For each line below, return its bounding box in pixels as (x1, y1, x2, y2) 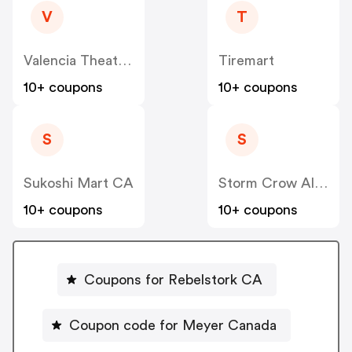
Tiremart (218, 53, 274, 68)
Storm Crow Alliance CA (314, 176, 328, 191)
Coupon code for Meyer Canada (69, 317, 277, 332)
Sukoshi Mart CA (24, 176, 134, 191)
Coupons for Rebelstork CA (83, 272, 262, 287)
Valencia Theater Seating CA (118, 53, 131, 68)
